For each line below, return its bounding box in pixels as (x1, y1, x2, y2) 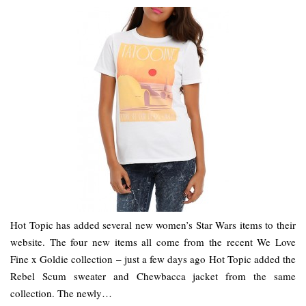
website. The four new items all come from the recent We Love (10, 235, 296, 249)
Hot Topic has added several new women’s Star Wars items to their (10, 218, 296, 232)
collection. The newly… (10, 286, 112, 301)
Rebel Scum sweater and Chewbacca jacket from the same (10, 269, 296, 283)
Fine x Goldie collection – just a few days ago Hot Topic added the (10, 252, 296, 266)
